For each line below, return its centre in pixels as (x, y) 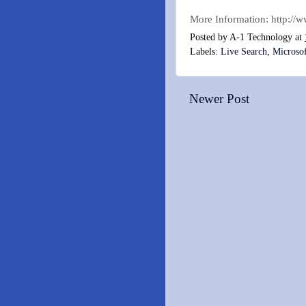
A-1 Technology (261, 38)
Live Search (244, 52)
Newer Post (219, 99)
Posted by (210, 38)
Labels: (205, 52)
